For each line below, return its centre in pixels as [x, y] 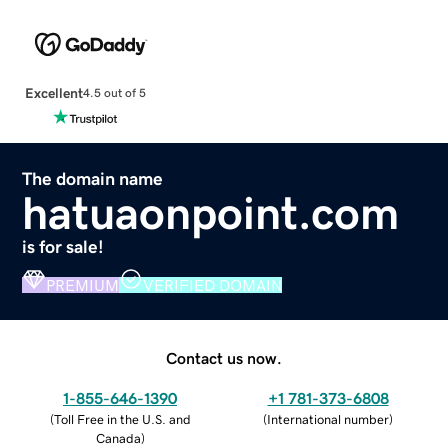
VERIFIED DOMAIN [213, 284]
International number [328, 419]
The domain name [93, 178]
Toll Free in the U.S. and [122, 419]
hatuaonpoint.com [211, 212]
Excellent [53, 92]
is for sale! [63, 246]
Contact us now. [224, 357]
